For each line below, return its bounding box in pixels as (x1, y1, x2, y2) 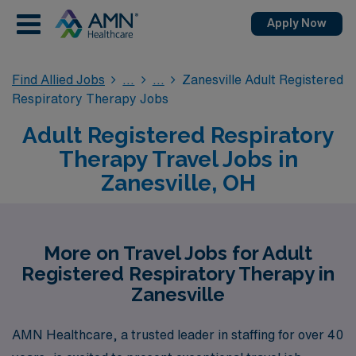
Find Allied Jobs (12, 73, 105, 86)
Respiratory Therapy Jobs (12, 92, 168, 105)
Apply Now (267, 17, 327, 29)
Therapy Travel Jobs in (58, 146, 298, 172)
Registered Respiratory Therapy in (21, 262, 335, 285)
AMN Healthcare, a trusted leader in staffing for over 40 (12, 327, 343, 341)
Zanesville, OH (100, 170, 256, 196)
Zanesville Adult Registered (182, 73, 344, 86)
